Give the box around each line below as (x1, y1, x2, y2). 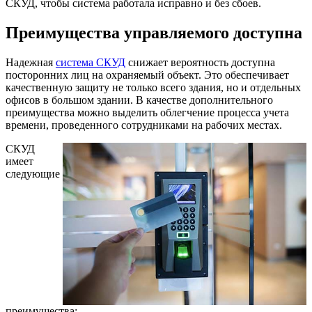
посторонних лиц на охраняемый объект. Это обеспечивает (6, 68, 289, 81)
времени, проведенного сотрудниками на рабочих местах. (6, 118, 282, 131)
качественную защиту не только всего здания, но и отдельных (6, 81, 301, 93)
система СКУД (56, 56, 125, 68)
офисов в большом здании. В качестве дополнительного (6, 93, 273, 106)
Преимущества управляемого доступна (6, 23, 302, 42)
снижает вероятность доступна (125, 56, 275, 68)
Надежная (6, 56, 56, 68)
